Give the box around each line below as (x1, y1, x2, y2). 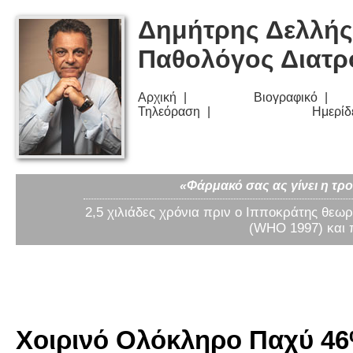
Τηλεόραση (138, 105, 200, 119)
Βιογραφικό (254, 91, 318, 105)
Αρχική (138, 91, 176, 105)
